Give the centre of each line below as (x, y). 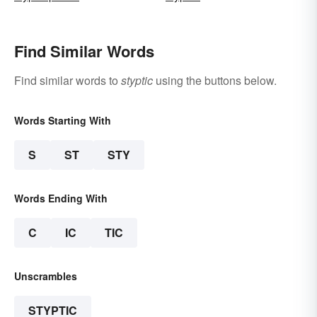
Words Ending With (61, 198)
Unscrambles (46, 276)
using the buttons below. (215, 81)
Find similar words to (68, 81)
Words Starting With (63, 121)
